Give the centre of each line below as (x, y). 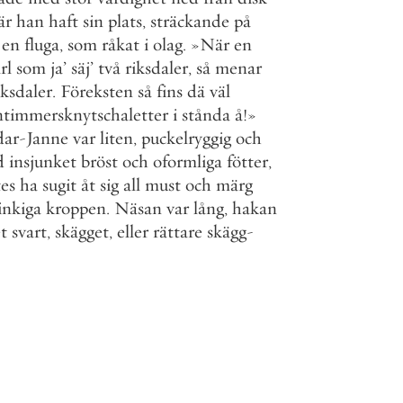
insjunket (43, 161)
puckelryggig (186, 138)
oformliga (188, 161)
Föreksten (97, 91)
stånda (206, 115)
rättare (178, 232)
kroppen (76, 208)
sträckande (190, 21)
